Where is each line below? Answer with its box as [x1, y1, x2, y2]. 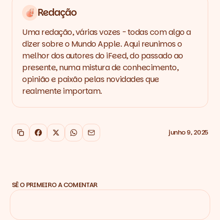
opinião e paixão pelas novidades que [22, 73, 159, 85]
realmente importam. [22, 85, 102, 97]
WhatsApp [69, 128, 113, 141]
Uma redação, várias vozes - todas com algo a [22, 26, 191, 38]
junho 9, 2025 [168, 128, 208, 137]
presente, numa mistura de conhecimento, [22, 61, 179, 73]
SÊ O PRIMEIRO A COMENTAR [12, 180, 98, 190]
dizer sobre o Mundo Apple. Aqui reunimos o [22, 38, 182, 50]
